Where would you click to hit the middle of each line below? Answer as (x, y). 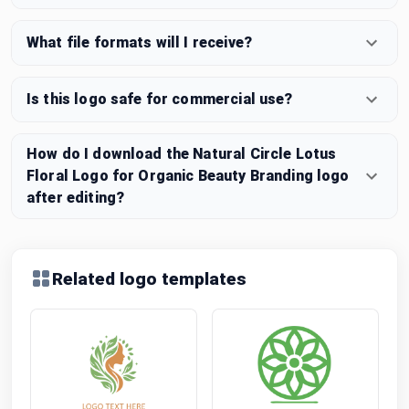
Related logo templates (149, 278)
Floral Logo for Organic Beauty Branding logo (188, 175)
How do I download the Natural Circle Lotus (182, 153)
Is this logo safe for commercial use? (160, 99)
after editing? (76, 197)
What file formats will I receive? (139, 42)
